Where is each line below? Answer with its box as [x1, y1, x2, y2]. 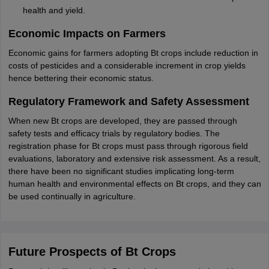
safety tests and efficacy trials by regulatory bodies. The [8, 128, 220, 138]
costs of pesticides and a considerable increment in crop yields [8, 61, 246, 70]
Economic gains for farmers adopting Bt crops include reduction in [8, 48, 258, 58]
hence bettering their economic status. [8, 73, 154, 83]
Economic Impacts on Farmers [8, 28, 166, 40]
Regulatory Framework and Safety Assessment [8, 95, 249, 107]
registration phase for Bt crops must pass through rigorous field [8, 141, 248, 151]
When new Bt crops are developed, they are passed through [8, 116, 237, 125]
